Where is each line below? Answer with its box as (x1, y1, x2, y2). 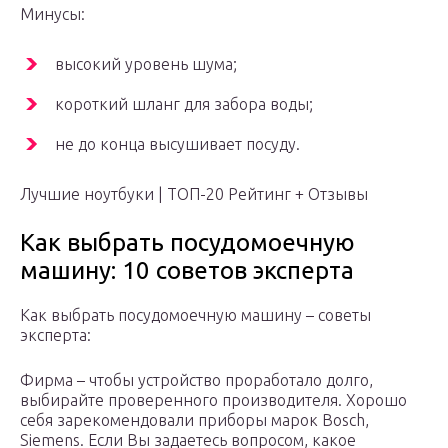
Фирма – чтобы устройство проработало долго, (20, 371, 373, 390)
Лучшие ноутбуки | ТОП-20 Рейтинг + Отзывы (20, 185, 368, 204)
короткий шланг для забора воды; (55, 95, 313, 114)
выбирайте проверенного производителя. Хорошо (20, 391, 407, 410)
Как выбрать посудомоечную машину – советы (20, 306, 371, 325)
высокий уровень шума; (55, 55, 237, 74)
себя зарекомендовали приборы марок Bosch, (20, 411, 369, 430)
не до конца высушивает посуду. (55, 135, 300, 154)
